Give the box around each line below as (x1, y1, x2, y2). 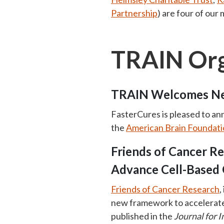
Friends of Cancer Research (111, 183, 219, 194)
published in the (111, 210, 174, 221)
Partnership (111, 7, 157, 18)
